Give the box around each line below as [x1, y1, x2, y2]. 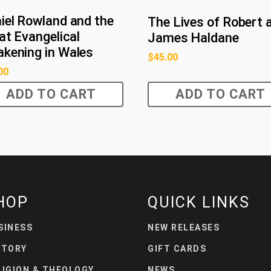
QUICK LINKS [148, 194, 250, 212]
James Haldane [148, 30, 239, 46]
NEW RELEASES [148, 223, 220, 233]
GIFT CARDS [148, 244, 206, 254]
